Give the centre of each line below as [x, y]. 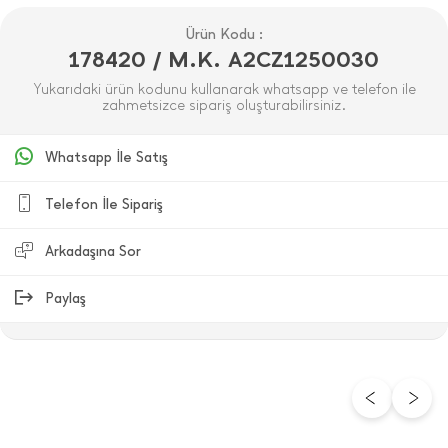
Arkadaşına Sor [93, 251]
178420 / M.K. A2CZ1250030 [224, 59]
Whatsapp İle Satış [106, 157]
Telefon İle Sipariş [104, 204]
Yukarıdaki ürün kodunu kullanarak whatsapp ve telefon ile [224, 89]
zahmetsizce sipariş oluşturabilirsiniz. [224, 105]
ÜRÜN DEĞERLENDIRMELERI [110, 397]
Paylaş [65, 298]
